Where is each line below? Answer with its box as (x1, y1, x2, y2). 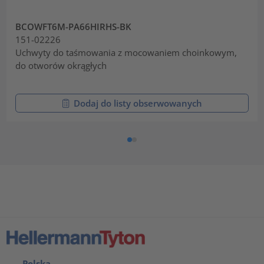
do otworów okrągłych (15, 59, 107, 71)
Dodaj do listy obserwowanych (74, 97, 202, 109)
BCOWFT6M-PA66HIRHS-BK (15, 20, 132, 32)
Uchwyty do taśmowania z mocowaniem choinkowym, (15, 46, 237, 58)
